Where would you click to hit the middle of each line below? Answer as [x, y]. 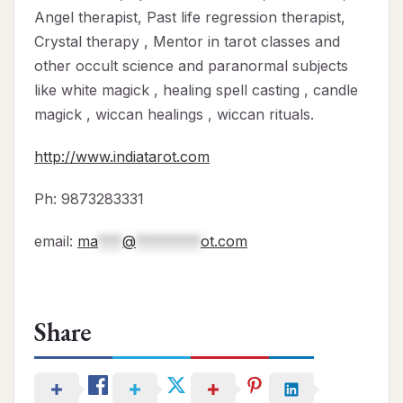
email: [56, 242]
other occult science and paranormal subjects [191, 66]
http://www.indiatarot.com [122, 157]
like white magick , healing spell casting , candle [196, 90]
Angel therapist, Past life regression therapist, [190, 18]
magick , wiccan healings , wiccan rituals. [174, 115]
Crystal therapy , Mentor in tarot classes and [187, 42]
